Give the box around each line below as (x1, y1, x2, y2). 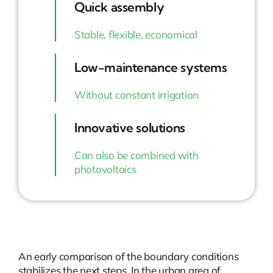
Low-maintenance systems (74, 60, 227, 76)
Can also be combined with (74, 149, 199, 162)
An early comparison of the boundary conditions (18, 250, 239, 263)
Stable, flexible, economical (74, 28, 197, 41)
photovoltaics (74, 163, 136, 176)
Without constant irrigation (74, 88, 199, 102)
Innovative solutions (74, 120, 185, 136)
